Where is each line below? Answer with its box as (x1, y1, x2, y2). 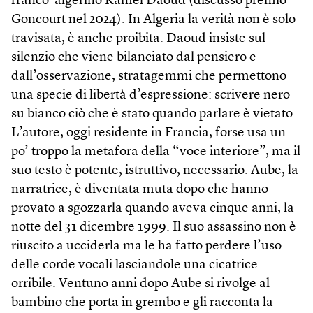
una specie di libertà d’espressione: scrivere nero (11, 89, 290, 102)
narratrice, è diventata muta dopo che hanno (11, 183, 268, 196)
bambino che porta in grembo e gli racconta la (11, 296, 273, 310)
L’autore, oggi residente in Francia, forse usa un (11, 126, 286, 140)
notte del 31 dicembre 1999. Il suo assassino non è (11, 221, 296, 234)
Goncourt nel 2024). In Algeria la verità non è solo (11, 13, 296, 27)
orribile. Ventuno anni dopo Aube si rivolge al (11, 277, 270, 291)
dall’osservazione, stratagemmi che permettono (11, 70, 286, 83)
